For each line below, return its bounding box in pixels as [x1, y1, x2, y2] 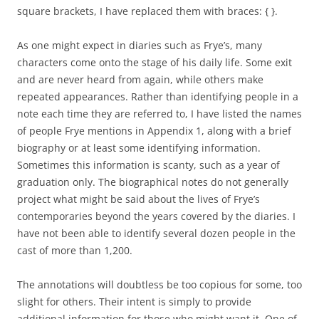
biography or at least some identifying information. [17, 141, 261, 155]
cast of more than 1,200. [17, 244, 132, 257]
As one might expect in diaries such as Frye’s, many [17, 38, 262, 52]
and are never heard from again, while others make [17, 73, 263, 86]
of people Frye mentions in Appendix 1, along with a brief [17, 124, 291, 137]
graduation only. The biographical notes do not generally [17, 175, 288, 189]
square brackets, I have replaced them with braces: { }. [17, 4, 278, 18]
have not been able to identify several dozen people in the [17, 226, 296, 240]
